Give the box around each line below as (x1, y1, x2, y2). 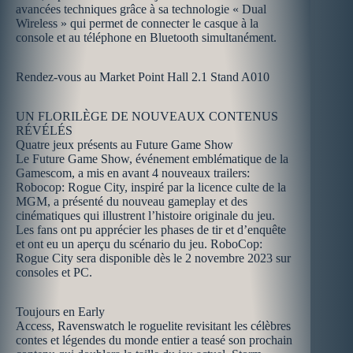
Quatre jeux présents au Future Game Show (16, 138, 233, 151)
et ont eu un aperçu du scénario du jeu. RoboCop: (16, 237, 262, 251)
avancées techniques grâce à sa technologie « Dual (16, 2, 266, 16)
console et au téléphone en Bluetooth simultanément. (16, 31, 277, 44)
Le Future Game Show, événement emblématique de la (16, 152, 288, 165)
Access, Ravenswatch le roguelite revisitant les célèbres (16, 319, 291, 333)
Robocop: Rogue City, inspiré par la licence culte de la (16, 180, 286, 194)
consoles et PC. (16, 266, 92, 279)
